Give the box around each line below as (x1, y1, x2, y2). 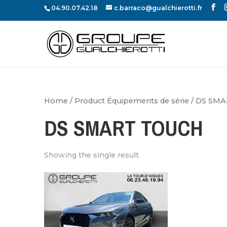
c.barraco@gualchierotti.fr (114, 4, 202, 12)
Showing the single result (44, 150, 139, 160)
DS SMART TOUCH (44, 114, 203, 142)
